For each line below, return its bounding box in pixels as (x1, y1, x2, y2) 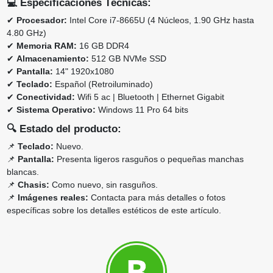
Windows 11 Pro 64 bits (95, 105, 188, 115)
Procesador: (16, 15, 67, 26)
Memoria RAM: (16, 41, 77, 51)
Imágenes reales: (17, 193, 88, 203)
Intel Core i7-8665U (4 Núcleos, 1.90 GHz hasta (66, 15, 254, 26)
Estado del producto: (19, 123, 121, 135)
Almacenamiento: (16, 54, 89, 64)
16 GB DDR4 (76, 41, 129, 51)
